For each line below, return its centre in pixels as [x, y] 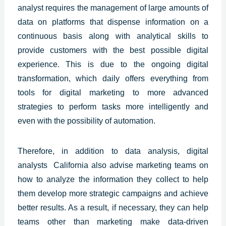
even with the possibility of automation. [86, 121]
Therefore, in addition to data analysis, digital [113, 151]
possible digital [180, 50]
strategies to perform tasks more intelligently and [113, 106]
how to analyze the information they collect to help [113, 179]
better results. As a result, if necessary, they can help [113, 207]
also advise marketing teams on [148, 165]
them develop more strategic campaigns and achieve [113, 193]
